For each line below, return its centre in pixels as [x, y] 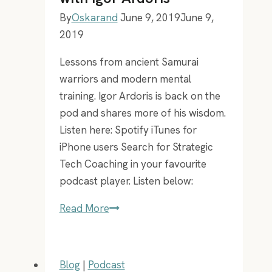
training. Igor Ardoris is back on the [140, 96]
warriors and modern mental [125, 79]
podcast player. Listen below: [126, 181]
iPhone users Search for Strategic [136, 147]
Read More [84, 208]
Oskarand [94, 17]
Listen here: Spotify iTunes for [128, 130]
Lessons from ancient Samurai [129, 62]
